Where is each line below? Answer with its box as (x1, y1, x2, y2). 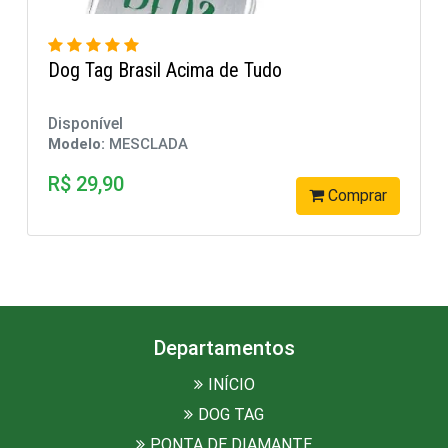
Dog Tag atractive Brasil (179, 58, 366, 82)
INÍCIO (207, 375, 255, 394)
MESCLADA (240, 135, 320, 153)
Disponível (179, 114, 255, 133)
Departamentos (153, 336, 295, 360)
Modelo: (179, 135, 241, 153)
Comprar (37, 186, 101, 205)
